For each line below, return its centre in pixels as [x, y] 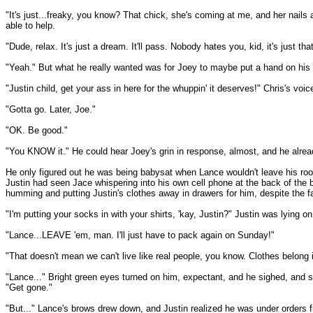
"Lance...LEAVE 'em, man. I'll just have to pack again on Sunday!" [140, 235]
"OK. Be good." [37, 130]
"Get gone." [29, 287]
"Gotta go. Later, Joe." [51, 109]
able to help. [30, 26]
